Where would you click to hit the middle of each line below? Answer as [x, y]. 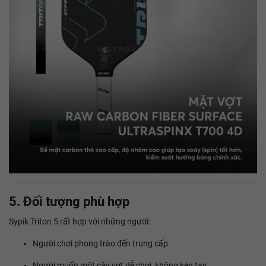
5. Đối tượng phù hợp [69, 202]
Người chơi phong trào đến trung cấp [100, 243]
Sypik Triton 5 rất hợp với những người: [80, 221]
